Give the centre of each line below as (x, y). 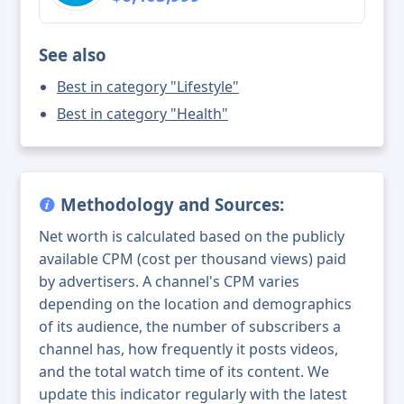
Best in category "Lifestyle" (148, 87)
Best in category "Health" (142, 114)
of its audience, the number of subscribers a (190, 327)
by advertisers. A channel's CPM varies (169, 282)
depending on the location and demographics (195, 304)
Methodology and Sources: (170, 205)
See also (73, 55)
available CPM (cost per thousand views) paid (193, 259)
